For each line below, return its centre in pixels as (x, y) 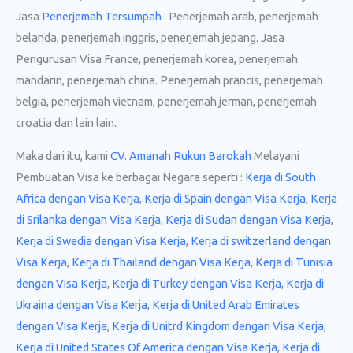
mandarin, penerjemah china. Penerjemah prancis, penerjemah (169, 80)
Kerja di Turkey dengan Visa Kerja (197, 283)
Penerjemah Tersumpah (102, 17)
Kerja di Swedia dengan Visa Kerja (101, 240)
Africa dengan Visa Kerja (78, 198)
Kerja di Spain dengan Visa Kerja (225, 198)
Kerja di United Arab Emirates (226, 304)
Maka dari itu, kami (63, 155)
